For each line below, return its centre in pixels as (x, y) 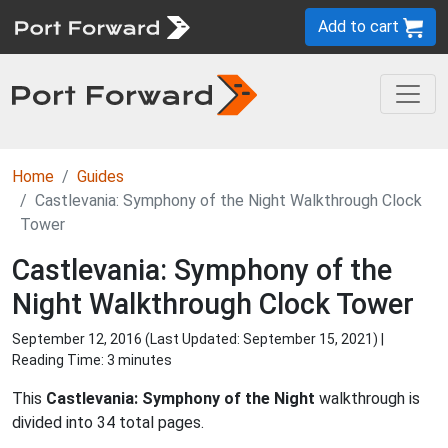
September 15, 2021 (308, 339)
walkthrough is (367, 398)
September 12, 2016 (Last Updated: (127, 339)
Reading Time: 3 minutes (92, 360)
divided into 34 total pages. (108, 422)
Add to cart (360, 26)
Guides (100, 176)
